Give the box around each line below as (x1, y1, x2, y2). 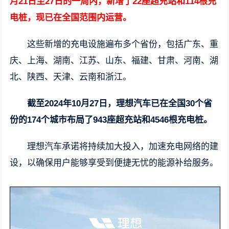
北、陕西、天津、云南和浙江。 (10, 72, 132, 82)
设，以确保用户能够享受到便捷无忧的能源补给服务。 (10, 158, 219, 168)
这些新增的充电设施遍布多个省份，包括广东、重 (27, 39, 219, 49)
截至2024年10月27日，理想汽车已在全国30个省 (27, 99, 213, 108)
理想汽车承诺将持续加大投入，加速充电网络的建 (27, 142, 219, 151)
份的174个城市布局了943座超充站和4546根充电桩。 (10, 115, 213, 125)
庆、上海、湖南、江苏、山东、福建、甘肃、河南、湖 (10, 56, 219, 65)
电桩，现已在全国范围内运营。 (10, 13, 132, 22)
